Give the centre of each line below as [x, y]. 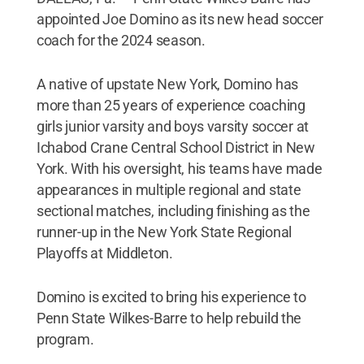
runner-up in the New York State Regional [164, 232]
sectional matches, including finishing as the [173, 211]
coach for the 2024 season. [121, 41]
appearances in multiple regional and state [169, 190]
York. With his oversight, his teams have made [179, 169]
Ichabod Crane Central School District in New [175, 148]
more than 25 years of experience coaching [171, 106]
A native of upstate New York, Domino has [167, 84]
